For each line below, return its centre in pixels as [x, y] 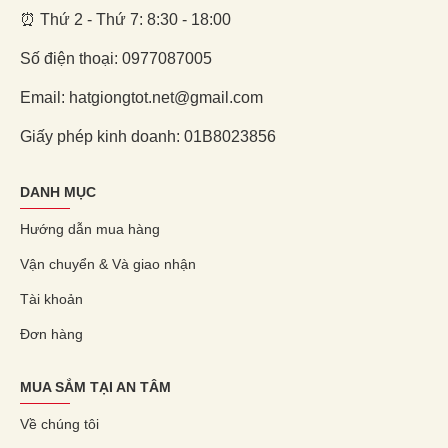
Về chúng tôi [59, 424]
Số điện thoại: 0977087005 [116, 58]
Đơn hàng [51, 334]
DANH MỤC [58, 192]
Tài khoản [51, 299]
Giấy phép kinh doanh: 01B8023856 [148, 136]
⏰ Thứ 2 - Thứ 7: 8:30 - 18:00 [125, 19]
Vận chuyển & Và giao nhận [108, 264]
